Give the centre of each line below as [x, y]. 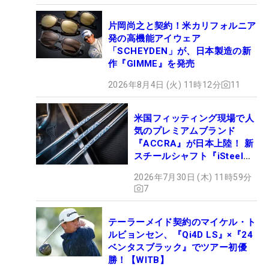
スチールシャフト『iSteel [189, 156]
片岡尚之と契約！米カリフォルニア [182, 26]
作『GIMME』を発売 [152, 63]
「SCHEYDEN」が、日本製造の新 [180, 51]
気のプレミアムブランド [185, 131]
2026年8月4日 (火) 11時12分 [165, 84]
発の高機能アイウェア [154, 38]
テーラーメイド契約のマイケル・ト [182, 222]
